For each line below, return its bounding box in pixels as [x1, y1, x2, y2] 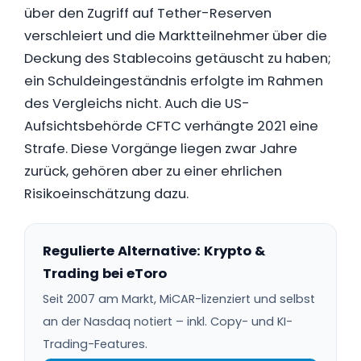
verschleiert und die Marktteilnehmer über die [24, 27, 327, 45]
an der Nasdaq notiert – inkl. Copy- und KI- [43, 313, 293, 330]
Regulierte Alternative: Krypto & [43, 242, 265, 260]
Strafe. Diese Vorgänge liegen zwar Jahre [24, 139, 297, 158]
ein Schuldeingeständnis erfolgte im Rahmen [24, 72, 323, 90]
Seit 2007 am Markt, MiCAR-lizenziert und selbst [43, 291, 315, 307]
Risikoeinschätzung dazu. [24, 185, 189, 203]
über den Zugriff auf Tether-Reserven [24, 4, 272, 23]
